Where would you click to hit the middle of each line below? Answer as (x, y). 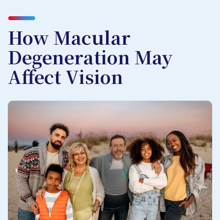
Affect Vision (66, 79)
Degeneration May (90, 59)
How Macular (69, 40)
